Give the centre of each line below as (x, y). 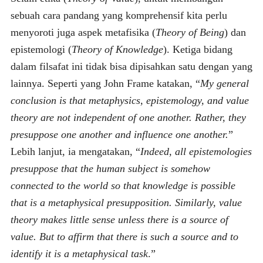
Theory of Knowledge (117, 49)
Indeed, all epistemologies (196, 151)
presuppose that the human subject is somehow (110, 168)
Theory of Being (190, 32)
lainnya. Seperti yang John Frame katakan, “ (105, 83)
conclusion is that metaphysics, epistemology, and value (129, 100)
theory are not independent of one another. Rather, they (128, 117)
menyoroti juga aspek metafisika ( (83, 32)
